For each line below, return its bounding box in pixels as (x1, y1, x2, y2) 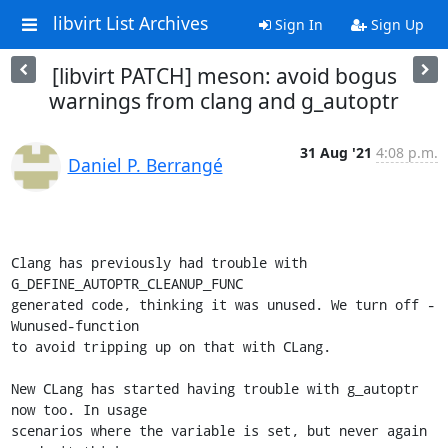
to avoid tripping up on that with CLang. (10, 337, 331, 356)
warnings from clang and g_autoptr (49, 87, 399, 115)
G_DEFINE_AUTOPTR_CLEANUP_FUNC (10, 274, 243, 293)
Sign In (270, 15, 323, 34)
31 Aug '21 (299, 143, 372, 162)
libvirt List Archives (52, 11, 208, 36)
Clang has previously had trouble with (10, 253, 307, 272)
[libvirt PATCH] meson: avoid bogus (51, 62, 397, 90)
